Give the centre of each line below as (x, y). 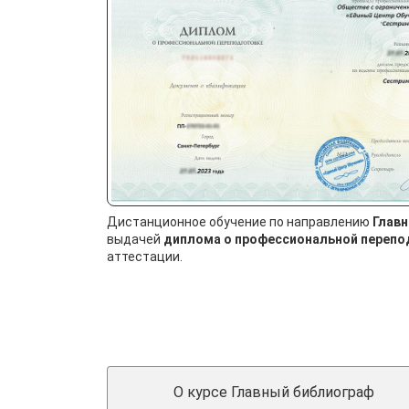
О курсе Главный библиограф (274, 392)
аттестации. (145, 257)
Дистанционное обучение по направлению (240, 222)
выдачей (135, 240)
